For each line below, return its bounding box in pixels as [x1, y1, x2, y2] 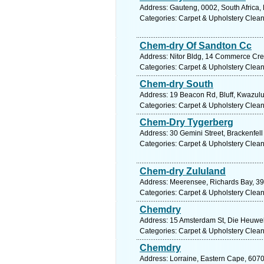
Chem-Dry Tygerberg [140, 117, 233, 127]
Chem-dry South [140, 79, 213, 89]
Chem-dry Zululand [140, 166, 226, 176]
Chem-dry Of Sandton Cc [140, 41, 252, 51]
